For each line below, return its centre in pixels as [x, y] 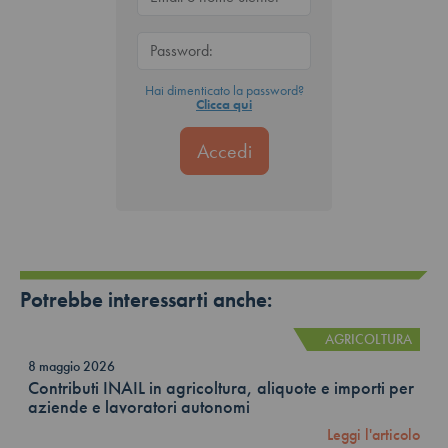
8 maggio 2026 [71, 366]
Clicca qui [224, 103]
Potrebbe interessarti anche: [146, 299]
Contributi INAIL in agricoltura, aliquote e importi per [221, 388]
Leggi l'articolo [373, 435]
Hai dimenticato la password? [224, 89]
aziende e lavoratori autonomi [139, 407]
